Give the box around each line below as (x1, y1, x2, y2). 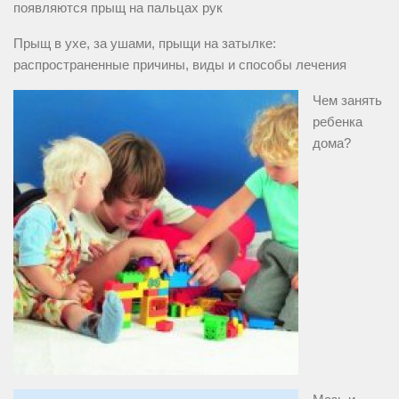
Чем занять (313, 93, 382, 109)
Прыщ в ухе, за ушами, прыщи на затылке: (13, 36, 276, 52)
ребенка (313, 114, 362, 130)
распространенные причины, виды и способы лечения (13, 57, 346, 73)
